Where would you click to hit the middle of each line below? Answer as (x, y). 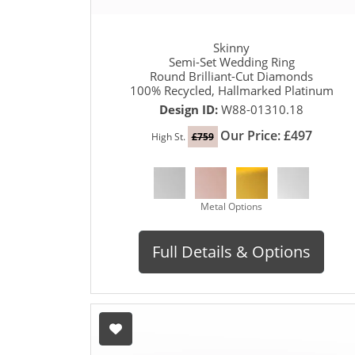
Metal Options (231, 206)
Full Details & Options (231, 251)
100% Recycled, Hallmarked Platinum (231, 90)
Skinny (231, 47)
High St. (169, 136)
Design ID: (190, 109)
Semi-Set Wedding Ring (231, 61)
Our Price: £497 (266, 135)
